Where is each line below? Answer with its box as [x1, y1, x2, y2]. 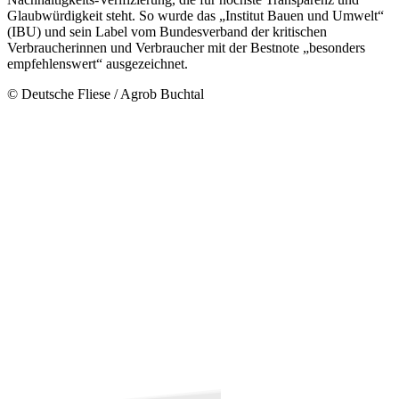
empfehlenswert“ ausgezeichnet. [7, 55, 188, 71]
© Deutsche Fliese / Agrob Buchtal [7, 85, 218, 102]
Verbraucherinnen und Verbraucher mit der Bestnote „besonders [7, 39, 365, 55]
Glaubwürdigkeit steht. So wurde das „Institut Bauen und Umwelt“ [7, 7, 384, 23]
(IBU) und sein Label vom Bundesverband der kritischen [7, 23, 327, 39]
